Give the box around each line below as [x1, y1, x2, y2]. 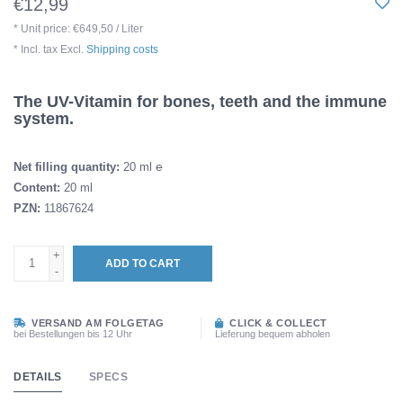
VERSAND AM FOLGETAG [28, 317, 165, 328]
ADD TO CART [105, 256, 180, 270]
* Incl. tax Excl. [13, 43, 86, 56]
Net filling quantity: [13, 159, 120, 174]
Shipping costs [86, 43, 158, 56]
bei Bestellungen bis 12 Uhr [13, 327, 132, 339]
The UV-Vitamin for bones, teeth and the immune [13, 93, 387, 111]
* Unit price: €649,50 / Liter [13, 22, 143, 35]
